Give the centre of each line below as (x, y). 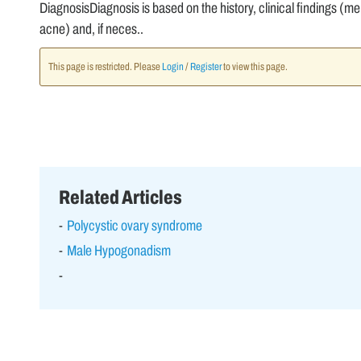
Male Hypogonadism (118, 250)
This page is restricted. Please (105, 66)
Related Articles (120, 197)
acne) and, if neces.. (91, 29)
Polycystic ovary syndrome (134, 225)
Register (205, 66)
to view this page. (254, 66)
